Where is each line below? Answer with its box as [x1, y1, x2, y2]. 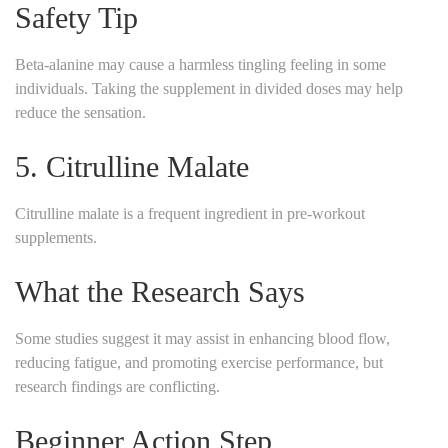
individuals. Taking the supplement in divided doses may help [15, 79, 403, 97]
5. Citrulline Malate [15, 149, 249, 183]
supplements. [15, 228, 97, 246]
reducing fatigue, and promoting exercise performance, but [15, 353, 383, 371]
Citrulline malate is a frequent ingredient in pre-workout [15, 204, 365, 222]
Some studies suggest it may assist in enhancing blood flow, [15, 329, 390, 347]
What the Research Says [15, 274, 305, 308]
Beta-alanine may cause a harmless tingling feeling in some [15, 55, 386, 73]
